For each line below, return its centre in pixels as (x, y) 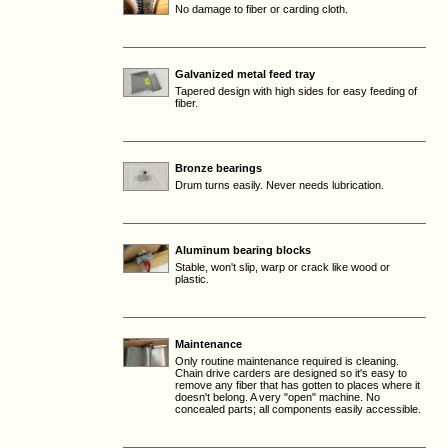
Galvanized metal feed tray (244, 74)
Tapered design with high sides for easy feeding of (295, 91)
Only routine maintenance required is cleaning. (286, 361)
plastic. (191, 279)
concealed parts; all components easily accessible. (297, 409)
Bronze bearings (218, 168)
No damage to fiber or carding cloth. (261, 9)
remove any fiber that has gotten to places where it (297, 385)
